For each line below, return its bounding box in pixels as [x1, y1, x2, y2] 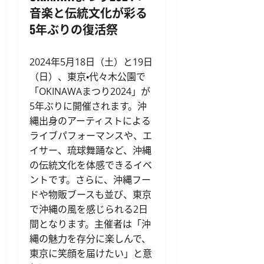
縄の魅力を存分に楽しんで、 [29, 232, 151, 245]
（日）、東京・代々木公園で [29, 70, 146, 83]
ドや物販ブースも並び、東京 [29, 187, 151, 201]
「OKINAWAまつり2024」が [29, 84, 150, 98]
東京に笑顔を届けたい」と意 [29, 246, 152, 260]
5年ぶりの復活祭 [29, 19, 118, 38]
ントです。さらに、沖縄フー [29, 173, 151, 186]
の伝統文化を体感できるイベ [29, 158, 152, 171]
